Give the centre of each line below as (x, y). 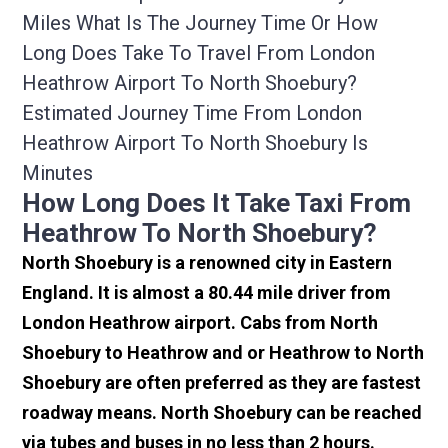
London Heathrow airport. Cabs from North (200, 323)
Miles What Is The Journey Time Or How (200, 23)
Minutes (58, 173)
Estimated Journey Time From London (192, 113)
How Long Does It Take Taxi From (217, 203)
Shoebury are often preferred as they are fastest (222, 383)
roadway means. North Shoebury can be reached (222, 413)
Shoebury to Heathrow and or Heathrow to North (223, 353)
